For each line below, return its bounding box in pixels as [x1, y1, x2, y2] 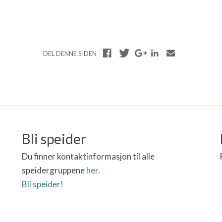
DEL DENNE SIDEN [43, 49, 97, 57]
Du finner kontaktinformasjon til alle [22, 151, 155, 162]
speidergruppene [22, 165, 86, 176]
